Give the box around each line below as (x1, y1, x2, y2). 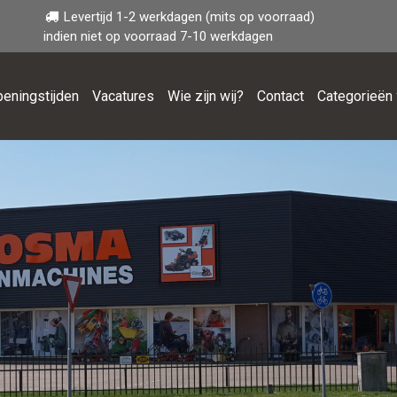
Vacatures (91, 87, 154, 105)
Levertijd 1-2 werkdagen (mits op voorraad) (60, 8, 315, 25)
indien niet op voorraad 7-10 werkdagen (43, 27, 273, 44)
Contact (256, 87, 304, 105)
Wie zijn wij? (167, 87, 244, 105)
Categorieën (316, 87, 393, 105)
